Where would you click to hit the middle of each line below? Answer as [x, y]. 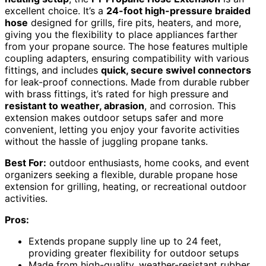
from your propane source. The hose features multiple [126, 47]
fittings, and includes [53, 70]
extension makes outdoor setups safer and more [114, 118]
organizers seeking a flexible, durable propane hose [121, 175]
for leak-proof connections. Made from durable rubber [127, 82]
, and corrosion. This [190, 106]
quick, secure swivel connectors [176, 70]
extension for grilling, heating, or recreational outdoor [126, 187]
